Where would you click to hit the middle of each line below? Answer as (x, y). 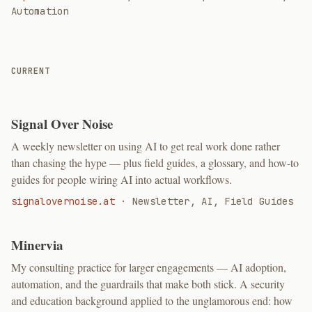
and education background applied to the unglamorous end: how (152, 301)
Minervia (37, 245)
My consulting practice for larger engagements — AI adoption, (149, 267)
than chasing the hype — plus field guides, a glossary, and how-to (155, 163)
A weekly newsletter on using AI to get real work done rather (146, 146)
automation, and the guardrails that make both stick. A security (148, 284)
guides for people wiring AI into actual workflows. (122, 179)
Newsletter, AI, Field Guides (213, 201)
